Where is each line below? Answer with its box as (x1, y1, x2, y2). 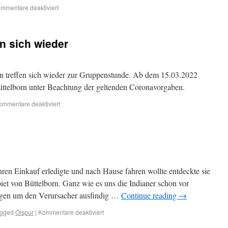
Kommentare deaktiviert (38, 208, 104, 216)
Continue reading (121, 190, 179, 201)
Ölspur (15, 208, 34, 216)
